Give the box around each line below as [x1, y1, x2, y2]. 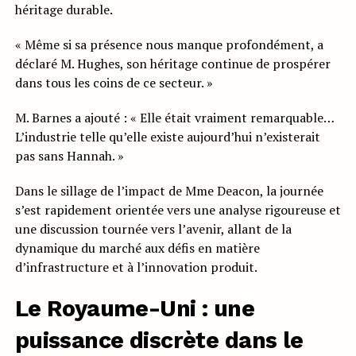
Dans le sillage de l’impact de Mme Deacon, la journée [14, 182, 323, 200]
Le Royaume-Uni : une [14, 295, 255, 323]
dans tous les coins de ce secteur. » [14, 74, 213, 92]
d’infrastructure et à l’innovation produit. [14, 258, 257, 277]
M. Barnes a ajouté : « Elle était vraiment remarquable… [14, 109, 334, 127]
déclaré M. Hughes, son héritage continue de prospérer [14, 55, 331, 73]
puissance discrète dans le [14, 327, 304, 354]
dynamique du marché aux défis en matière [14, 239, 260, 257]
